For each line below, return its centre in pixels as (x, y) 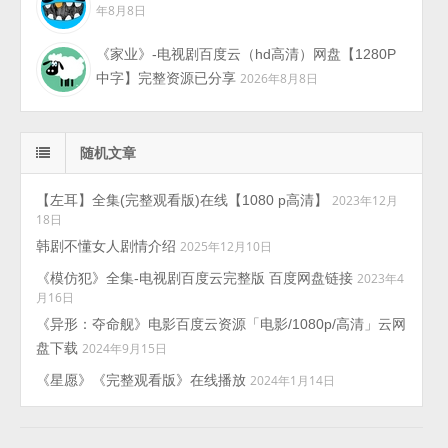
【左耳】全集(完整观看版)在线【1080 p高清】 (182, 199)
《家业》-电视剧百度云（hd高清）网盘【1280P (246, 53)
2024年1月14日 (293, 379)
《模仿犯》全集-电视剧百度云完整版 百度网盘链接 (195, 277)
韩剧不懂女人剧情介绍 (106, 245)
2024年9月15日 (125, 347)
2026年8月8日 (279, 77)
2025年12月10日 (226, 245)
